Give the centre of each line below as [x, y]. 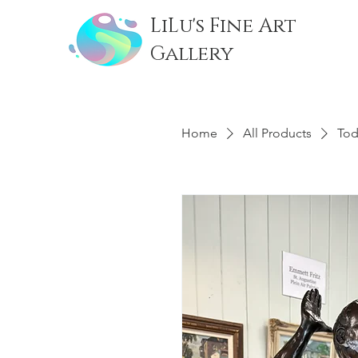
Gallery [192, 54]
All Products [277, 133]
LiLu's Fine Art [223, 26]
